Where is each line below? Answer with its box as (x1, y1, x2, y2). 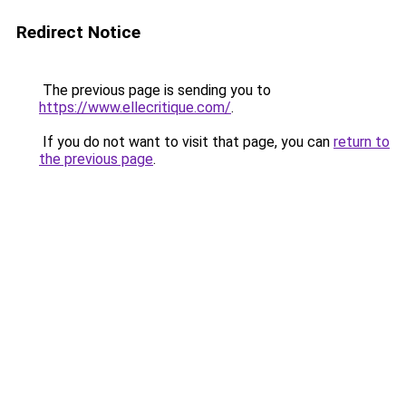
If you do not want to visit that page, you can (39, 133, 333, 150)
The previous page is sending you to (39, 82, 271, 99)
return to (333, 133, 390, 150)
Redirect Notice (16, 22, 140, 43)
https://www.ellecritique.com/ (39, 99, 231, 116)
